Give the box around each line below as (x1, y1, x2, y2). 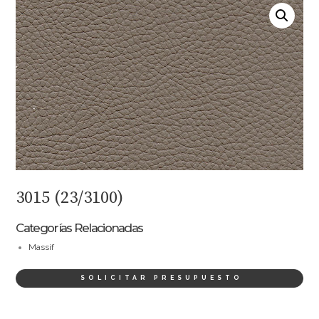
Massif (28, 242, 55, 253)
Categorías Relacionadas (16, 221, 143, 236)
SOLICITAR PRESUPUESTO (80, 274, 243, 282)
